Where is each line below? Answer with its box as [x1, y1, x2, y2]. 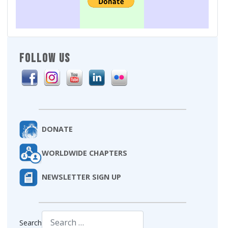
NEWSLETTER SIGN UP [42, 172, 122, 182]
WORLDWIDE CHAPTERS [42, 148, 128, 158]
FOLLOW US [19, 51, 71, 66]
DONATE [42, 124, 73, 134]
